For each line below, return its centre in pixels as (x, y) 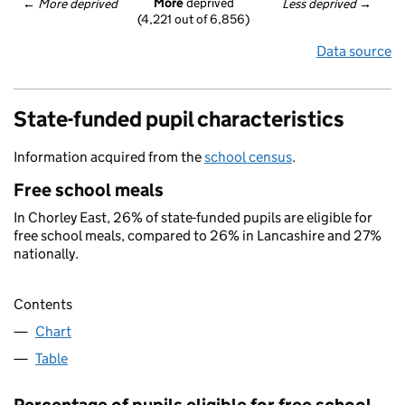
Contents (43, 305)
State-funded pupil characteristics (179, 119)
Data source (354, 51)
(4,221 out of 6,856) (193, 19)
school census (248, 157)
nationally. (46, 254)
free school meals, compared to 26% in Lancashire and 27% (198, 235)
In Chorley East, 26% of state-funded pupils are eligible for (193, 217)
